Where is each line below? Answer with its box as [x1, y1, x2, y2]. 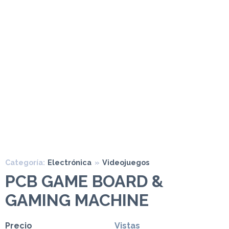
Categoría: [5, 158, 45, 167]
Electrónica [48, 158, 91, 167]
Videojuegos [102, 158, 149, 167]
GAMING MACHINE [5, 191, 149, 210]
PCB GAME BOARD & [5, 172, 164, 191]
